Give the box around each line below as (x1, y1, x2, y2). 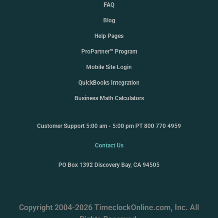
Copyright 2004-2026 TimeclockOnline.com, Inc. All (19, 202, 199, 212)
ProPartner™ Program (81, 48, 137, 55)
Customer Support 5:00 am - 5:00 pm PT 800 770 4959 (37, 122, 181, 129)
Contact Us (94, 142, 124, 149)
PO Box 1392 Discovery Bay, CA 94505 (58, 161, 160, 168)
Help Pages (94, 32, 124, 39)
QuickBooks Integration (78, 79, 140, 86)
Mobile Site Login (86, 63, 132, 71)
